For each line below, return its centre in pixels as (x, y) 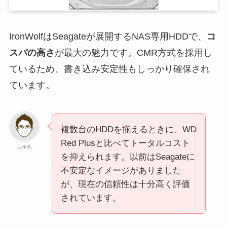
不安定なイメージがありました (121, 171)
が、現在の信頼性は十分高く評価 (125, 184)
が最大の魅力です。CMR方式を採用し (133, 53)
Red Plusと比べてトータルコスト (125, 143)
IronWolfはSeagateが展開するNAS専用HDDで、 (108, 37)
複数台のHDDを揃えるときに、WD (128, 130)
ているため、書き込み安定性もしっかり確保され (109, 69)
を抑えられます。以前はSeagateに (128, 157)
